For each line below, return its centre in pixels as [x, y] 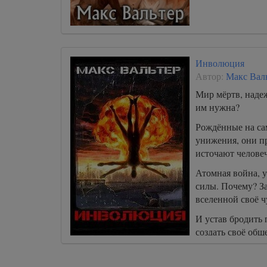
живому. [213, 258]
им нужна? [218, 107]
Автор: [211, 76]
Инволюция [220, 63]
